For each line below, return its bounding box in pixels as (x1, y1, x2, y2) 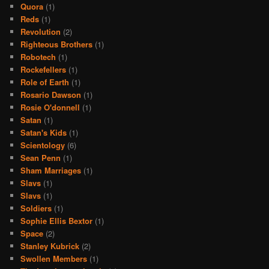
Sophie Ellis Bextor (20, 214, 93, 226)
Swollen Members (20, 252, 88, 264)
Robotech (20, 50, 56, 62)
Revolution (20, 25, 61, 37)
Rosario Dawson (20, 88, 82, 100)
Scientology (20, 139, 65, 151)
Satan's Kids (20, 126, 67, 138)
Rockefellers (20, 63, 67, 75)
